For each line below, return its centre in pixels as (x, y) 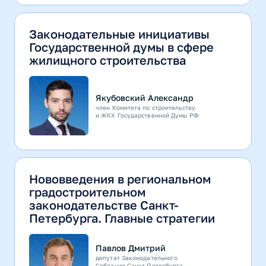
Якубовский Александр (145, 97)
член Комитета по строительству (145, 107)
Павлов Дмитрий (131, 248)
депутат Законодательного (137, 257)
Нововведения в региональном (120, 179)
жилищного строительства (107, 60)
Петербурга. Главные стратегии (122, 218)
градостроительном (87, 192)
